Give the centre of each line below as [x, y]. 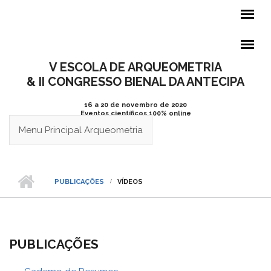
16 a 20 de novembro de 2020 [135, 105]
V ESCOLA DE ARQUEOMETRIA [135, 67]
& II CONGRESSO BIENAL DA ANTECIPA [135, 82]
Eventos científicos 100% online [135, 113]
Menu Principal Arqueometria [81, 130]
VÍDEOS [130, 182]
